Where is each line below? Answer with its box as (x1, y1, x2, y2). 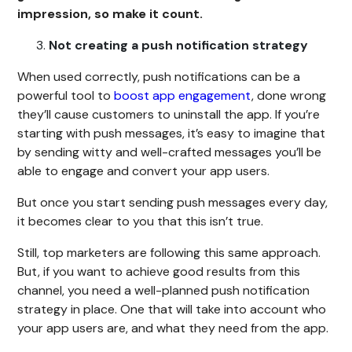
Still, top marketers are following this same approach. (17, 244, 321, 262)
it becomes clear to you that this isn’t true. (17, 213, 264, 230)
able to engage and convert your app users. (17, 163, 270, 180)
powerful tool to (17, 87, 115, 104)
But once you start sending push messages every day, (17, 194, 328, 211)
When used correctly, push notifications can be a (17, 68, 301, 86)
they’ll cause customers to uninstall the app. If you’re (17, 106, 321, 123)
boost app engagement (114, 87, 252, 104)
